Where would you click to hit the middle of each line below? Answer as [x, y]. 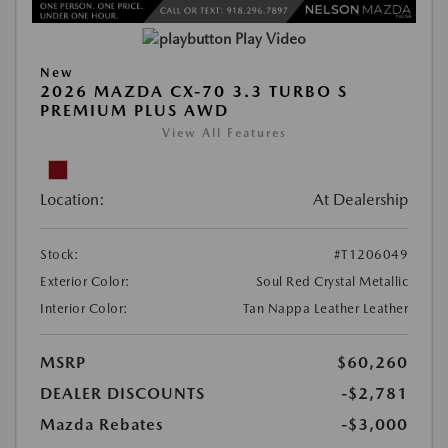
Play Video [270, 39]
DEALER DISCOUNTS [122, 393]
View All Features [224, 133]
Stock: [59, 254]
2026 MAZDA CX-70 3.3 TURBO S [194, 91]
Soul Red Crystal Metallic [331, 281]
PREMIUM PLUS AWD [134, 110]
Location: [72, 199]
